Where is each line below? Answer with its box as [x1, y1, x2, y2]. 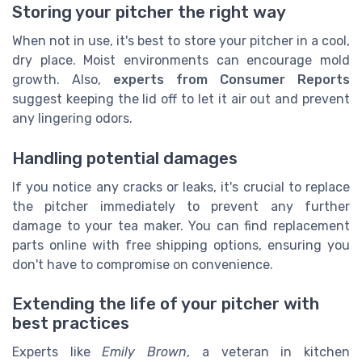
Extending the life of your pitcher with [12, 293, 319, 314]
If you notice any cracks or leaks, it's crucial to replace [12, 179, 350, 195]
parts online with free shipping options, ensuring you [12, 237, 350, 253]
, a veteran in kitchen [187, 343, 351, 360]
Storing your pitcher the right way [12, 2, 286, 23]
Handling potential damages [12, 148, 238, 168]
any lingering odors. [12, 111, 133, 127]
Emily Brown [102, 343, 187, 360]
